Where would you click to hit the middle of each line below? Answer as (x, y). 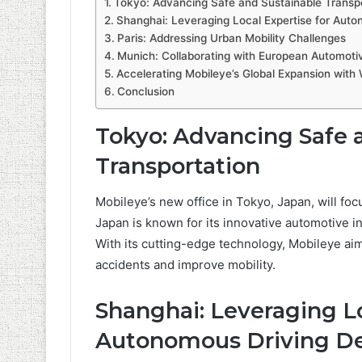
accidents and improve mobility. (185, 265)
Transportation (178, 166)
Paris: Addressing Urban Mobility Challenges (231, 38)
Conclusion (145, 91)
